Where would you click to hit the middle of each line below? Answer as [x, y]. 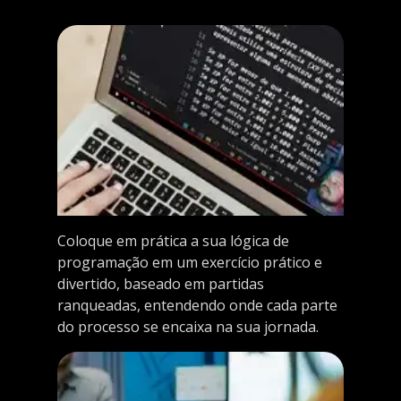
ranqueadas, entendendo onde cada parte [197, 306]
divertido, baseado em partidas [161, 284]
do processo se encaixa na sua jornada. [188, 327]
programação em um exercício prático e [190, 263]
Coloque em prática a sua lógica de [173, 241]
